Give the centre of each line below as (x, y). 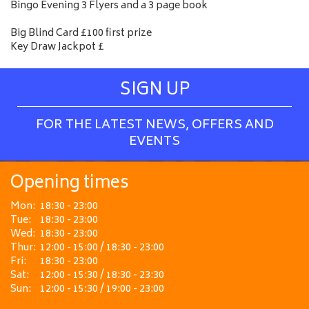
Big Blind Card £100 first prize (81, 33)
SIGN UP (154, 91)
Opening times (70, 184)
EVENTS (154, 142)
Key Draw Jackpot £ (57, 47)
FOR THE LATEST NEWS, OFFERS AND (154, 126)
